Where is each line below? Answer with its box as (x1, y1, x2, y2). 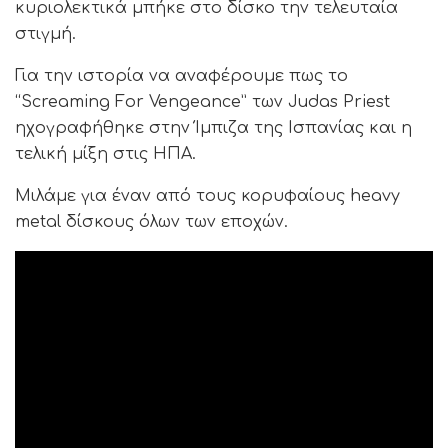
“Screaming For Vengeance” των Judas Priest (15, 92, 390, 111)
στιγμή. (15, 24, 76, 43)
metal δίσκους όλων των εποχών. (15, 212, 288, 231)
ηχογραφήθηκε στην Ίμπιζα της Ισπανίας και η (15, 118, 412, 137)
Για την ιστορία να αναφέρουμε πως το (15, 66, 348, 85)
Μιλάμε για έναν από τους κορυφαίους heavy (15, 186, 400, 205)
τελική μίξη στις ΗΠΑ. (15, 144, 196, 163)
